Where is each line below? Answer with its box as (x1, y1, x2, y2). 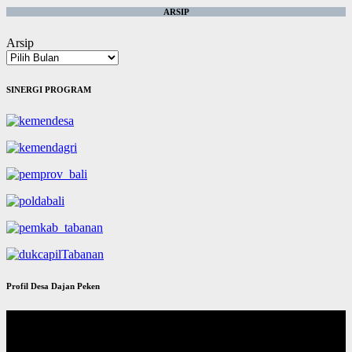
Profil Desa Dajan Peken (6, 281, 100, 291)
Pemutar (5, 310, 46, 324)
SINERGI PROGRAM (6, 85, 91, 95)
